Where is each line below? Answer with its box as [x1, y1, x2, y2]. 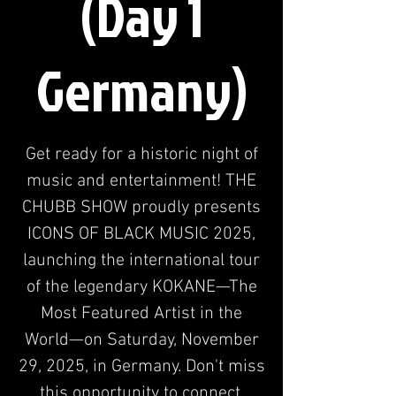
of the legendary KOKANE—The [26, 276, 257, 298]
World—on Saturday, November [24, 329, 259, 351]
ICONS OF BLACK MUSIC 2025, [27, 223, 255, 245]
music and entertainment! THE [27, 170, 256, 192]
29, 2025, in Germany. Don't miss [18, 355, 265, 377]
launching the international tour [23, 249, 260, 271]
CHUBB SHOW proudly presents [22, 196, 261, 218]
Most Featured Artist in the [41, 302, 242, 324]
